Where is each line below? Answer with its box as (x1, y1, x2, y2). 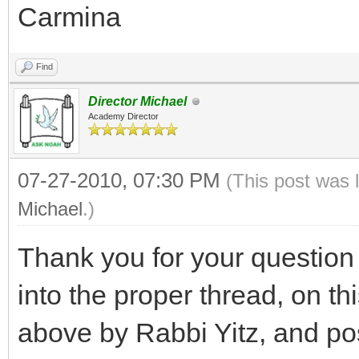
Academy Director (88, 111, 159, 121)
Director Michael (88, 95, 187, 108)
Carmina (18, 2, 121, 32)
